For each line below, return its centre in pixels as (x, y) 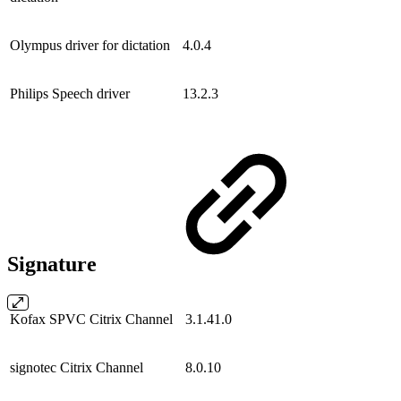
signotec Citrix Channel (77, 368)
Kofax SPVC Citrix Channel (91, 320)
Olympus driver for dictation (90, 46)
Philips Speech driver (70, 94)
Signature (55, 264)
